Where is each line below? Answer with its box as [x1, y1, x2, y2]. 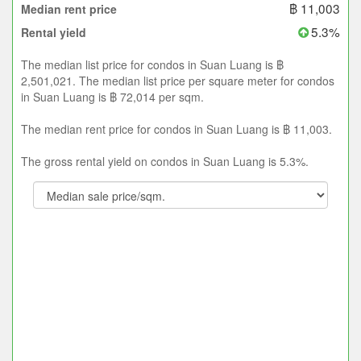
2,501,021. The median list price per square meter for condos [21, 73, 334, 89]
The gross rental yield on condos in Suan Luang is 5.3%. [21, 153, 309, 170]
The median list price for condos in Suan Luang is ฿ [21, 56, 284, 73]
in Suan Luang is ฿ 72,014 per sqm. [21, 89, 204, 106]
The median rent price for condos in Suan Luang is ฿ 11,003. [21, 121, 332, 138]
